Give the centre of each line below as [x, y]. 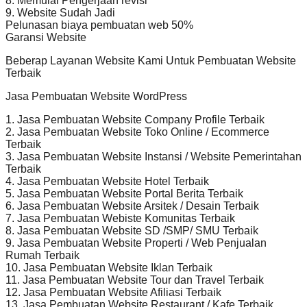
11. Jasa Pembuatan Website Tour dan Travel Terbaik [135, 280]
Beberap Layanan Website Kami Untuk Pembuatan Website [151, 60]
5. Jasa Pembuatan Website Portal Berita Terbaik [124, 193]
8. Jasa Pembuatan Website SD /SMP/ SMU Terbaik [132, 230]
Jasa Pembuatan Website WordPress [96, 96]
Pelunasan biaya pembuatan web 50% [99, 25]
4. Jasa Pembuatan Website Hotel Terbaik [107, 181]
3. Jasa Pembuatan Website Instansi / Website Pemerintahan [153, 156]
